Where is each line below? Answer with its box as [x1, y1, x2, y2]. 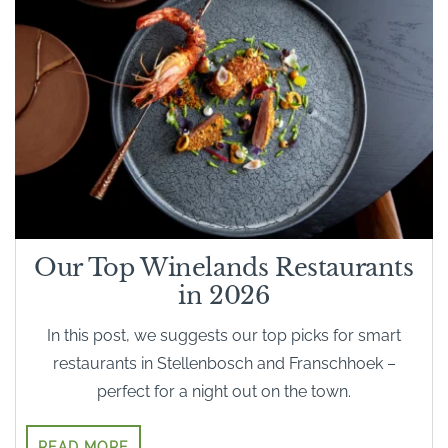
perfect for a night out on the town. [97, 381, 351, 401]
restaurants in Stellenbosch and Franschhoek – [52, 353, 396, 373]
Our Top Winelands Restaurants [34, 252, 414, 282]
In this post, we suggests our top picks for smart [47, 325, 401, 345]
